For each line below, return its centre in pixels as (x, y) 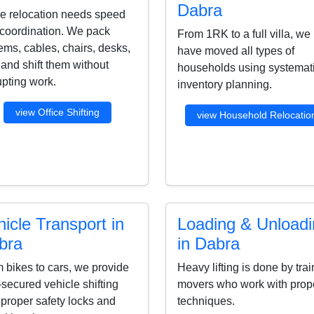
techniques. (206, 301)
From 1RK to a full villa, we (244, 34)
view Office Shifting (57, 112)
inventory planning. (225, 84)
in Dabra (209, 243)
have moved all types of (236, 50)
